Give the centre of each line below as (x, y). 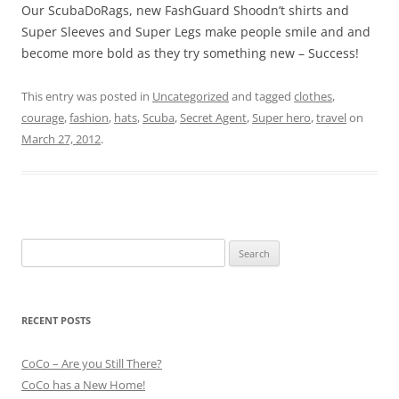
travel (331, 117)
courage (43, 117)
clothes (313, 96)
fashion (89, 117)
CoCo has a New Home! (83, 384)
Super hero (281, 117)
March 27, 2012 (61, 138)
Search (38, 248)
